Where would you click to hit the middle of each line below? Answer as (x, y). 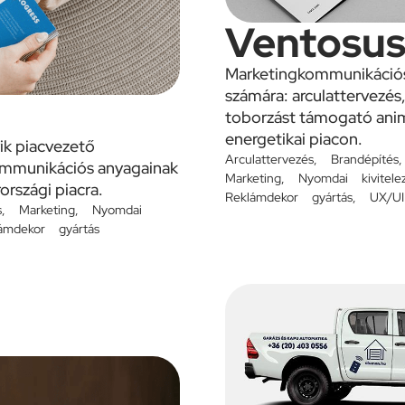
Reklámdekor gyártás (289, 198)
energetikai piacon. (294, 139)
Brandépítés (365, 160)
